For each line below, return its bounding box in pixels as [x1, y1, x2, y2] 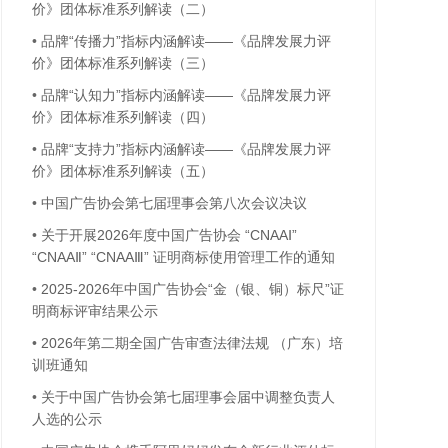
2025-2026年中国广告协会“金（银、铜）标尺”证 [41, 281, 344, 297]
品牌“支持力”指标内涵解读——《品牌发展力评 [41, 141, 331, 157]
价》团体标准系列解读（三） [32, 55, 214, 71]
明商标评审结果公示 [32, 303, 158, 319]
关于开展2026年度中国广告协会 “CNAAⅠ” [41, 227, 297, 243]
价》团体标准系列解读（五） [32, 163, 214, 179]
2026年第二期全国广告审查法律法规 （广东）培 [41, 335, 343, 351]
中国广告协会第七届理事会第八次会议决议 [41, 195, 307, 211]
